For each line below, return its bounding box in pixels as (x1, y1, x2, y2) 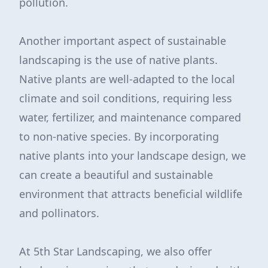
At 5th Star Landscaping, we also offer (19, 244, 212, 258)
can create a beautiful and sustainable (19, 167, 213, 182)
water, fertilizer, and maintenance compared (19, 110, 241, 124)
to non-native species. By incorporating (19, 129, 219, 144)
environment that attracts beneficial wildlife (19, 187, 242, 201)
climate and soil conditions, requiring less (19, 91, 232, 105)
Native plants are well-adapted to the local (19, 72, 235, 86)
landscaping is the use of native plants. (19, 53, 218, 67)
